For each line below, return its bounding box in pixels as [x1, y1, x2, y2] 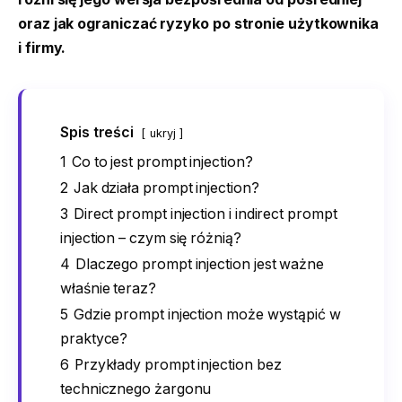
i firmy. [18, 39, 66, 57]
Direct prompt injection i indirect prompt [73, 205, 337, 223]
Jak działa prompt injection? [73, 179, 259, 197]
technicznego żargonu [60, 380, 212, 398]
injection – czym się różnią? [60, 229, 241, 247]
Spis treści [60, 123, 135, 141]
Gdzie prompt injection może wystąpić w [73, 305, 341, 323]
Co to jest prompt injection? [71, 153, 253, 170]
